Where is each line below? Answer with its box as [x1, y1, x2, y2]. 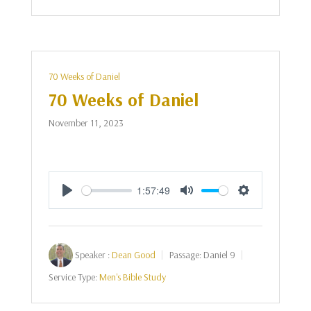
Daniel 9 [203, 249, 235, 261]
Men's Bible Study [99, 271, 166, 283]
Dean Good [111, 249, 155, 261]
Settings [244, 198, 281, 212]
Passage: [169, 249, 201, 261]
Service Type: [48, 271, 97, 283]
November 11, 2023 [48, 117, 124, 129]
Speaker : [74, 249, 110, 261]
